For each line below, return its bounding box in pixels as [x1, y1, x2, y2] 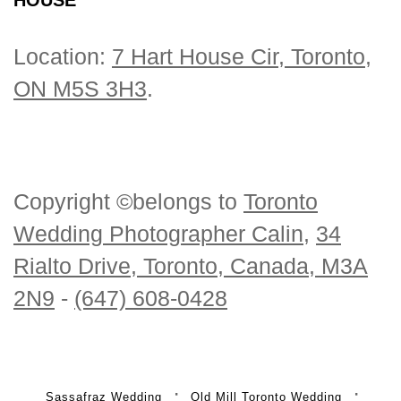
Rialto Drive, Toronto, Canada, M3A [13, 252, 368, 278]
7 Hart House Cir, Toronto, [112, 43, 371, 69]
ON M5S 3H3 [13, 75, 147, 101]
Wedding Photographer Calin [13, 220, 303, 246]
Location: [13, 43, 112, 69]
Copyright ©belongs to [13, 188, 243, 214]
